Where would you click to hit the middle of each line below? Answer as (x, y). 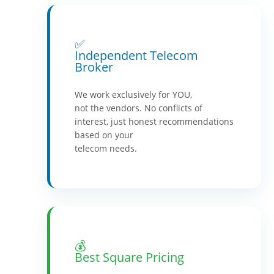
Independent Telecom (136, 55)
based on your (104, 135)
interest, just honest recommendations (154, 121)
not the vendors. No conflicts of (138, 108)
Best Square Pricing (129, 257)
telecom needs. (106, 148)
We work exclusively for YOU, (133, 94)
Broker (94, 67)
